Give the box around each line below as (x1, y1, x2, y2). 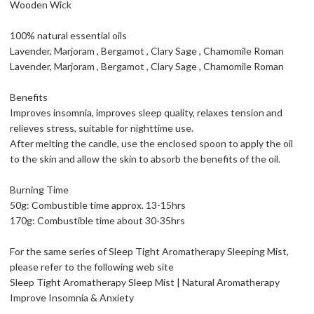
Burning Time (10, 184, 69, 196)
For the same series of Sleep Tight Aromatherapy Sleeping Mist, (10, 245, 289, 258)
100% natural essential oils (10, 29, 127, 42)
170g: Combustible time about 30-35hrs (10, 214, 185, 227)
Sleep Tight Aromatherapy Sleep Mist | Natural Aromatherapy (10, 276, 280, 289)
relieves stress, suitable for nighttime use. (10, 122, 193, 135)
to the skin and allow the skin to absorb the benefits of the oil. (10, 153, 280, 165)
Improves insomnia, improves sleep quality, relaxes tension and (10, 107, 282, 119)
